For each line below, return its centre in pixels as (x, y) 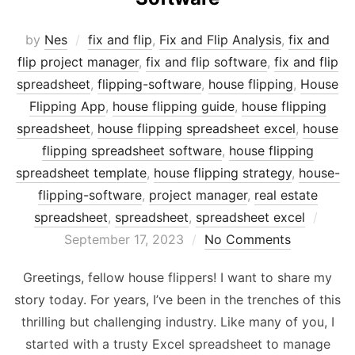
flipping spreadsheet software (132, 150)
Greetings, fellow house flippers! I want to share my (177, 277)
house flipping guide (173, 106)
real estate (286, 195)
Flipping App (67, 106)
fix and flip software (206, 61)
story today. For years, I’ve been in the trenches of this (177, 299)
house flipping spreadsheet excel (197, 128)
